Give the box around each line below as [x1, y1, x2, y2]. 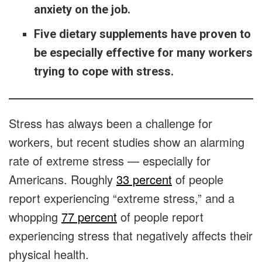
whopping [9, 208, 61, 226]
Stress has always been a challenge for [9, 115, 212, 132]
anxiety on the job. [33, 2, 133, 17]
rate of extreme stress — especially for [9, 152, 211, 170]
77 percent [61, 208, 117, 226]
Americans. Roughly [9, 171, 116, 188]
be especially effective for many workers [33, 46, 253, 60]
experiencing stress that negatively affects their [9, 227, 253, 244]
